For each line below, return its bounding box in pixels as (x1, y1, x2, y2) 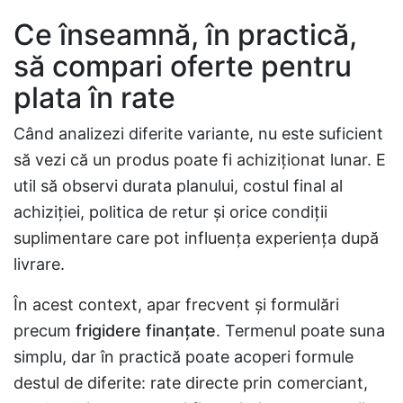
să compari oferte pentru (13, 49, 352, 84)
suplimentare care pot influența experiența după (13, 228, 379, 247)
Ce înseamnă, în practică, (13, 17, 357, 52)
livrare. (13, 255, 65, 273)
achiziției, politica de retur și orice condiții (13, 202, 327, 221)
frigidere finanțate (76, 321, 216, 340)
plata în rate (13, 80, 175, 115)
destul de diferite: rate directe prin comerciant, (13, 373, 368, 392)
